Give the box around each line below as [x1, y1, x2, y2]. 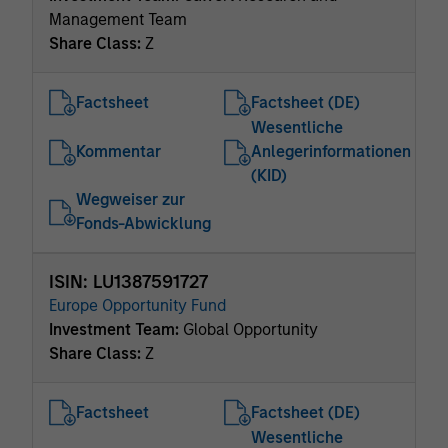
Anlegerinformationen [251, 142, 411, 161]
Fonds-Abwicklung [76, 214, 211, 233]
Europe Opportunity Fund [49, 296, 226, 315]
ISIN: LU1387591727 [49, 271, 208, 293]
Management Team [49, 10, 187, 29]
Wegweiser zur [76, 190, 185, 209]
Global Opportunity [183, 320, 318, 339]
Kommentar [76, 142, 161, 161]
